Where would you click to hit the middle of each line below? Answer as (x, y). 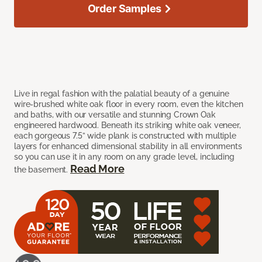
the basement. (42, 170)
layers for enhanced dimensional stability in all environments (128, 146)
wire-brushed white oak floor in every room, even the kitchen (129, 104)
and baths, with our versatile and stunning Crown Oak (115, 115)
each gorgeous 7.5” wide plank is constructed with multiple (125, 136)
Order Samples (125, 9)
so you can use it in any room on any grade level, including (124, 157)
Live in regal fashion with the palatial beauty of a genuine (122, 94)
